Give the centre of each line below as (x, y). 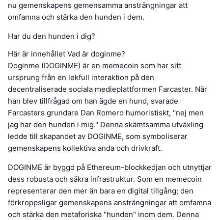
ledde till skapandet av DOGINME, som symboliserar (98, 137)
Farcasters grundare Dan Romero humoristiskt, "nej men (106, 113)
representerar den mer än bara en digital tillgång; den (101, 191)
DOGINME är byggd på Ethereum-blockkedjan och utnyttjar (110, 167)
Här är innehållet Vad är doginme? (67, 54)
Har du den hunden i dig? (52, 36)
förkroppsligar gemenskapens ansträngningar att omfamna (110, 203)
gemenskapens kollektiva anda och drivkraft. (85, 148)
